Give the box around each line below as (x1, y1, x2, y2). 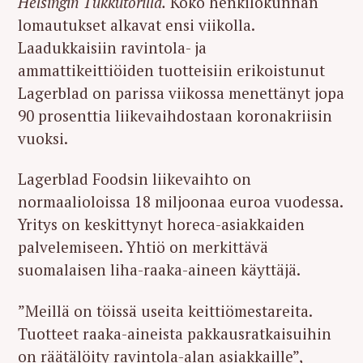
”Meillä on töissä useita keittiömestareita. (18, 301, 312, 322)
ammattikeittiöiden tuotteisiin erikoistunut (18, 59, 325, 80)
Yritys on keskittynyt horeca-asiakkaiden (18, 214, 305, 235)
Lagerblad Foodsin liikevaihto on (18, 169, 251, 190)
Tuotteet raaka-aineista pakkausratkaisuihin (18, 323, 331, 344)
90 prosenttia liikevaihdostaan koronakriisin (18, 105, 332, 126)
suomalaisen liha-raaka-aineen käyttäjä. (18, 259, 301, 280)
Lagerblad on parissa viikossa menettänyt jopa (18, 82, 344, 103)
